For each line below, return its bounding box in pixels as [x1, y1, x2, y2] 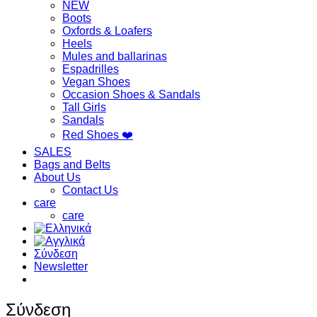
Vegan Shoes [62, 75, 130, 88]
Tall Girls [62, 100, 106, 113]
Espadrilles [62, 62, 119, 75]
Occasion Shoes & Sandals [62, 88, 200, 100]
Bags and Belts [34, 158, 110, 171]
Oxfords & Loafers [62, 24, 152, 37]
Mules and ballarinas [62, 50, 167, 62]
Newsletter [34, 260, 88, 272]
